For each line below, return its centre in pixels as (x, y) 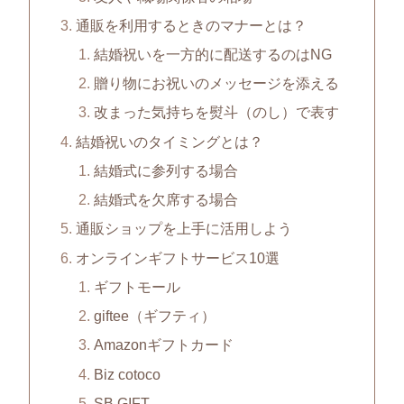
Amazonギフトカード (163, 345)
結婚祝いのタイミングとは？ (170, 141)
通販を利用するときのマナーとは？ (192, 25)
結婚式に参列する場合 (165, 170)
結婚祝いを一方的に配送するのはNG (212, 55)
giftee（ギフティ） (154, 316)
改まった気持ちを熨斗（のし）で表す (216, 112)
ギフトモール (137, 286)
